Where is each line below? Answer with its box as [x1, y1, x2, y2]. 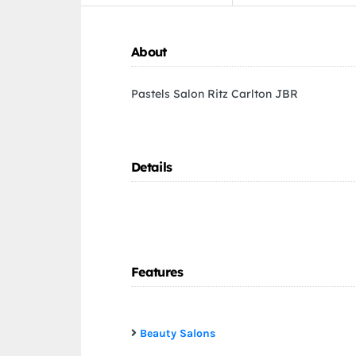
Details [131, 159, 172, 176]
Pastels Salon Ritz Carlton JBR [131, 87, 298, 102]
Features [131, 264, 183, 281]
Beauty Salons [140, 327, 215, 341]
